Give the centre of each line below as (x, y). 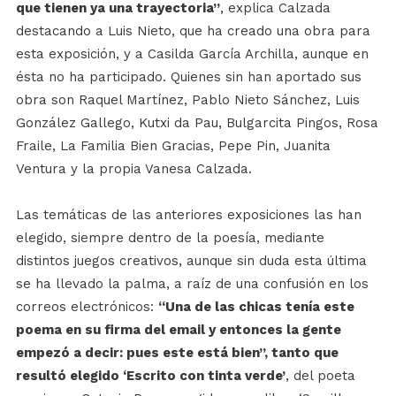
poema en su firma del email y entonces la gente (178, 330)
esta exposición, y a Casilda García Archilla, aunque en (192, 54)
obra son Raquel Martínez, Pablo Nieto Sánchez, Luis (187, 100)
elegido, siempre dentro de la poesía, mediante (170, 238)
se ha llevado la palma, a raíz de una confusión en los (192, 284)
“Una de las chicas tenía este (256, 307)
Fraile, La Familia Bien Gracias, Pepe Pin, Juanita (173, 146)
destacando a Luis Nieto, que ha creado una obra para (193, 31)
